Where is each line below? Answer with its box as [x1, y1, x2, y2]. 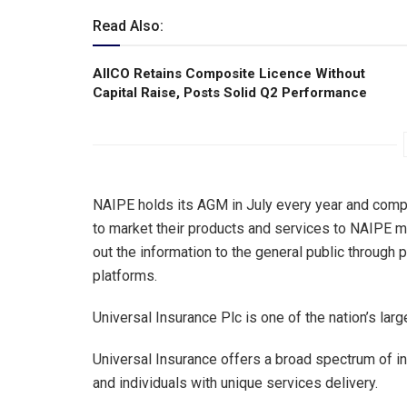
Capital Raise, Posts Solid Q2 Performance [93, 84, 367, 101]
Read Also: [93, 16, 164, 35]
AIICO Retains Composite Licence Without [93, 65, 365, 82]
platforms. [93, 266, 157, 284]
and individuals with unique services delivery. [93, 373, 378, 392]
